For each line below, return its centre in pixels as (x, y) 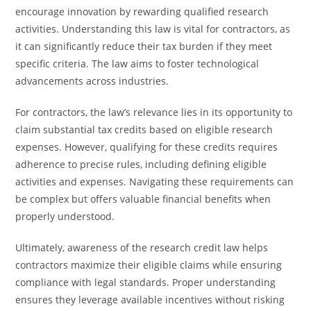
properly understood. (65, 216)
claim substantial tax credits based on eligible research (144, 129)
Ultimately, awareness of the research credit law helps (142, 247)
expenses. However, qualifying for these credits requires (147, 147)
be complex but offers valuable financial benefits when (143, 199)
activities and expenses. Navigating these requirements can (155, 182)
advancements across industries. (92, 81)
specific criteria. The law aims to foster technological (137, 64)
